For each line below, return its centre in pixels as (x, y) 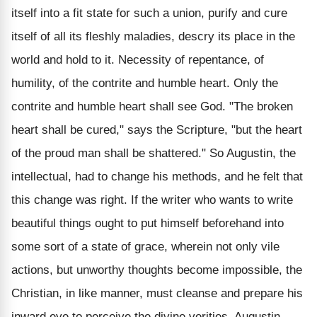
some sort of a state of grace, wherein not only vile (145, 246)
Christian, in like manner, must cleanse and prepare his (157, 293)
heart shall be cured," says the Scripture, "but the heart (157, 129)
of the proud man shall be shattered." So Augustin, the (154, 153)
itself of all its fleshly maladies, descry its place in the (153, 36)
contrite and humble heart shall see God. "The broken (152, 106)
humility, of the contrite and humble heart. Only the (145, 83)
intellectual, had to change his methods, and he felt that (157, 176)
